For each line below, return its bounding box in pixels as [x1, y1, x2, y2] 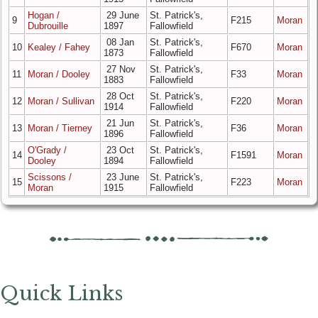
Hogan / [28, 9, 60, 21]
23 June [104, 171, 139, 182]
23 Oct [104, 144, 134, 155]
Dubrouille [28, 20, 68, 31]
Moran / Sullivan [28, 95, 94, 106]
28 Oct [104, 90, 134, 102]
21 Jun [104, 117, 134, 128]
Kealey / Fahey [28, 41, 90, 53]
